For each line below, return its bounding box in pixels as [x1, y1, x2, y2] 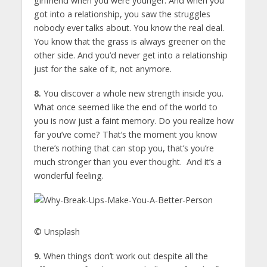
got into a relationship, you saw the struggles [33, 8, 210, 20]
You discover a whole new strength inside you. [41, 88, 223, 100]
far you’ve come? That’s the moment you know [33, 129, 217, 141]
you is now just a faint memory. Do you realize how [33, 115, 234, 127]
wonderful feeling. [33, 170, 104, 182]
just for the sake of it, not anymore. [33, 63, 172, 75]
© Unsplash [33, 226, 80, 238]
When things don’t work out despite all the [41, 250, 208, 262]
